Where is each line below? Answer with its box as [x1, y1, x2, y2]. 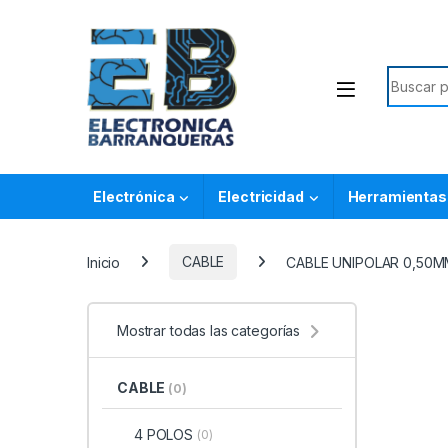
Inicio [87, 253, 121, 271]
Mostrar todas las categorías [117, 321, 301, 339]
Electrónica [93, 187, 175, 205]
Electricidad [218, 187, 304, 205]
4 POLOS [133, 426, 193, 444]
